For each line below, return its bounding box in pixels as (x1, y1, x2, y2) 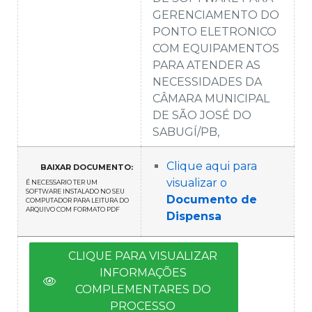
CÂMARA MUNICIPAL (153, 91, 270, 105)
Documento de (166, 192, 257, 206)
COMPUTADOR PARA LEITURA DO (26, 196, 129, 204)
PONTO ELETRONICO (153, 24, 276, 38)
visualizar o (166, 175, 227, 189)
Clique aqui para (166, 159, 257, 173)
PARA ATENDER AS (153, 58, 260, 72)
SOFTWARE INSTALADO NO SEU (26, 187, 125, 195)
